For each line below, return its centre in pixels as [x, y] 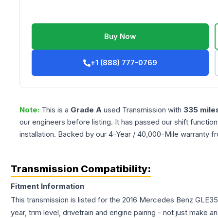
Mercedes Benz [166, 200]
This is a [56, 110]
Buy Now [120, 36]
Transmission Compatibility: [81, 169]
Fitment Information [47, 186]
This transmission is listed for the [66, 200]
